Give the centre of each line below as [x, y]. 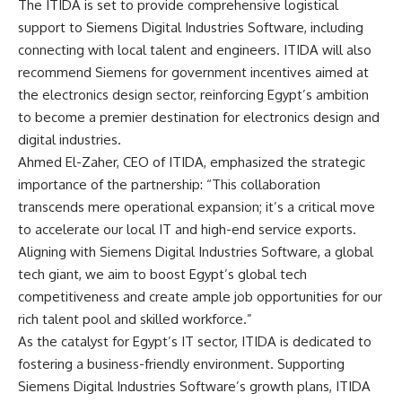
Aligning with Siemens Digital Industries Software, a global [196, 251]
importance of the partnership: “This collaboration [169, 184]
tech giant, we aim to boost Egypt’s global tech [162, 274]
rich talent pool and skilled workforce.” [135, 319]
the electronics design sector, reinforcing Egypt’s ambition [193, 94]
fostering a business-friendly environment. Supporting [181, 363]
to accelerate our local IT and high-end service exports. [187, 229]
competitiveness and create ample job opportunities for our [200, 296]
